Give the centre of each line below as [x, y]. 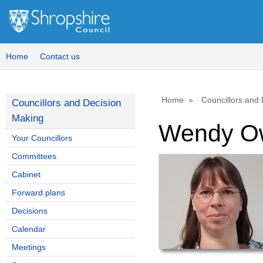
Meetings [29, 247]
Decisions [30, 211]
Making [28, 118]
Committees [34, 156]
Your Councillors [42, 138]
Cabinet [26, 174]
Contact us [60, 56]
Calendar [29, 229]
